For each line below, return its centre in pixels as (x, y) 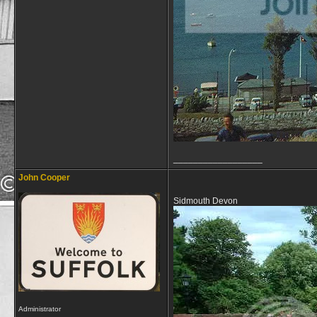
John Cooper (44, 178)
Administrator (40, 309)
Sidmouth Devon (206, 201)
